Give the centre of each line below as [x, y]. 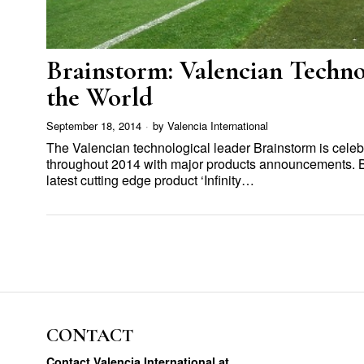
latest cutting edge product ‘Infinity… [150, 180]
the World [100, 97]
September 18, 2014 [94, 125]
